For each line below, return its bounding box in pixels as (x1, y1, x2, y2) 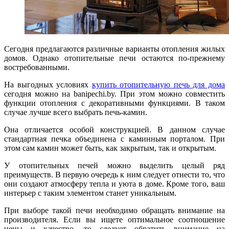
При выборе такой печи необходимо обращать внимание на (4, 205, 225, 215)
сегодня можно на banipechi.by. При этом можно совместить (4, 89, 225, 98)
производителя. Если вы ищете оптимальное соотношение (4, 215, 225, 224)
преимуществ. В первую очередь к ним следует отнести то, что (4, 170, 225, 179)
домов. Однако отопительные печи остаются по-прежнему (4, 53, 225, 62)
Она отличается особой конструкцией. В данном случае (4, 125, 225, 134)
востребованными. (4, 62, 70, 72)
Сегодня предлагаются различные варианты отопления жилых (4, 44, 225, 53)
